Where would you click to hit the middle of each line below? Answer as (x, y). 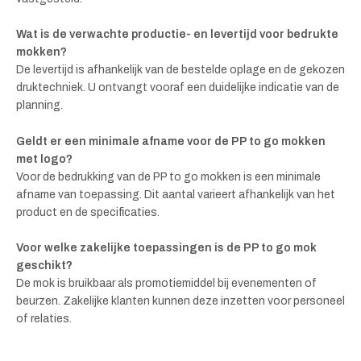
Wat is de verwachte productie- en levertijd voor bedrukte (177, 35)
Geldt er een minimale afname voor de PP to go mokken (171, 141)
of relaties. (44, 318)
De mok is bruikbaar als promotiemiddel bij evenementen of (166, 283)
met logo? (44, 159)
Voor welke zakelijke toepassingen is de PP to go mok (166, 247)
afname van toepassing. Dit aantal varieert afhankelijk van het (176, 194)
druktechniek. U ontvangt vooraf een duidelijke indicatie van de (178, 88)
